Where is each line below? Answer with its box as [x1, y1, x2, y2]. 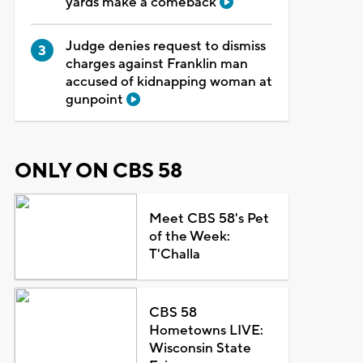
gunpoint [65, 90, 126, 109]
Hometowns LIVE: [149, 321, 264, 340]
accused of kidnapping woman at [65, 72, 272, 91]
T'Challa [149, 245, 201, 263]
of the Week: [149, 227, 231, 246]
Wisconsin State [149, 339, 252, 357]
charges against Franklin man [65, 54, 248, 73]
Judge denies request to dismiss [65, 36, 266, 55]
